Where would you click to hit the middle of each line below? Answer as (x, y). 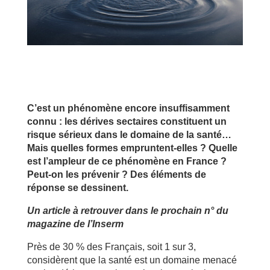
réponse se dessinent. (77, 187)
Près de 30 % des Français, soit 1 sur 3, (111, 246)
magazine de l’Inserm (75, 224)
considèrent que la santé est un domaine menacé (132, 260)
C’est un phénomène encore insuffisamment (128, 108)
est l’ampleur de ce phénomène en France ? (127, 161)
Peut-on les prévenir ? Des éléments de (116, 174)
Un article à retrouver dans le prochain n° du (127, 210)
